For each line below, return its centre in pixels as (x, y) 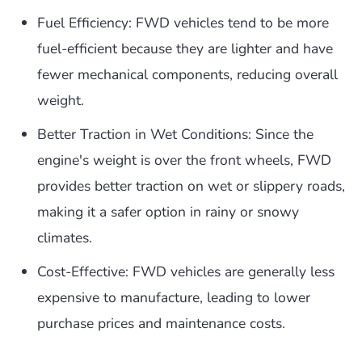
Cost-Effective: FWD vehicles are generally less (186, 272)
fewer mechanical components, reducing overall (187, 75)
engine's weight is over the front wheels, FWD (184, 160)
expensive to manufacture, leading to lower (174, 298)
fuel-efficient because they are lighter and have (185, 49)
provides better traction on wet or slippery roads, (191, 186)
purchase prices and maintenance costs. (161, 324)
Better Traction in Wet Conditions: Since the (175, 135)
